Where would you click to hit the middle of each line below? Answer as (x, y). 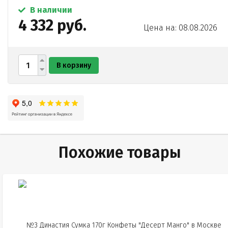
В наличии (50, 10)
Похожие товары (120, 153)
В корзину (74, 65)
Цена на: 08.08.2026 (180, 28)
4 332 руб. (52, 26)
